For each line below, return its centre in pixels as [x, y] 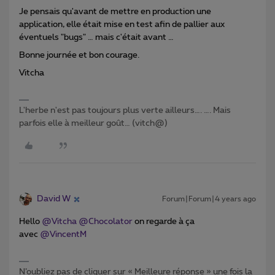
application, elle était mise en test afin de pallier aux [122, 25]
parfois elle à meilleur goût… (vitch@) [93, 124]
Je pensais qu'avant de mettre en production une [115, 12]
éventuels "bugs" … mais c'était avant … [96, 38]
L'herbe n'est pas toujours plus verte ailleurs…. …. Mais [125, 111]
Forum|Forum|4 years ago [209, 199]
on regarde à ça [164, 222]
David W [54, 199]
